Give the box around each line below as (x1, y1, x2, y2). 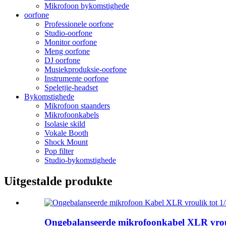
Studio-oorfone (44, 28, 92, 37)
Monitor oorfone (44, 37, 97, 46)
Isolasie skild (44, 119, 85, 128)
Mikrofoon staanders (44, 101, 110, 110)
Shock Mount (44, 137, 88, 146)
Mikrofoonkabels (44, 110, 99, 119)
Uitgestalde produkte (4, 175, 112, 188)
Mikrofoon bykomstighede (44, 1, 129, 10)
